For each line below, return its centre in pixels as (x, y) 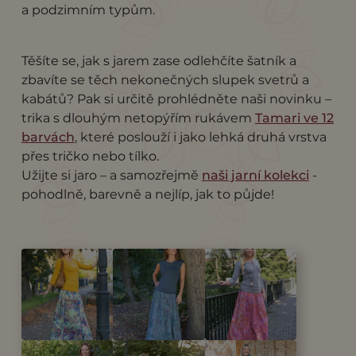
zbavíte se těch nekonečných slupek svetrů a (165, 79)
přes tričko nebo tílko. (91, 156)
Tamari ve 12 (294, 118)
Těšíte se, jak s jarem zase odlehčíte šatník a (159, 60)
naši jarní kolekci (255, 175)
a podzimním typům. (88, 10)
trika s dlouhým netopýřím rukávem (138, 118)
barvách (48, 137)
